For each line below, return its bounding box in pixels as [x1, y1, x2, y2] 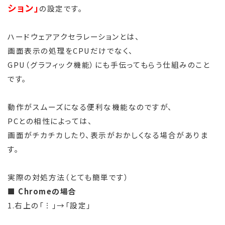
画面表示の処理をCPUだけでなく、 [8, 45, 134, 56]
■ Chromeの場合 [8, 186, 77, 197]
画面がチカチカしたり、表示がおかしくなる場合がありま [8, 130, 208, 141]
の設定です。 [39, 3, 83, 14]
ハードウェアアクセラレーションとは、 [8, 31, 140, 42]
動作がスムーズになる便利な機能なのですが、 [8, 101, 173, 113]
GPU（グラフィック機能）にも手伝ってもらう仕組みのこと [8, 59, 210, 70]
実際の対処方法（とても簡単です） [8, 172, 129, 183]
